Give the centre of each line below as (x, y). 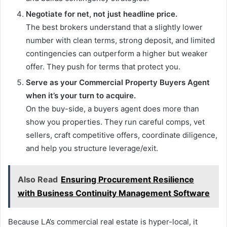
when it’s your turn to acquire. (81, 96)
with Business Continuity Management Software (114, 193)
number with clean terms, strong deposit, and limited (120, 41)
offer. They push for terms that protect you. (103, 67)
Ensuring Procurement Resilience (127, 180)
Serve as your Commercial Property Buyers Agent (118, 83)
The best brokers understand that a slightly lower (114, 27)
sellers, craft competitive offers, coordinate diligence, (122, 135)
